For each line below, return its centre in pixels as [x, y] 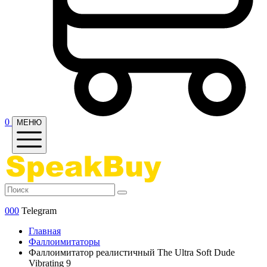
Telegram [39, 211]
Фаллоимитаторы [64, 242]
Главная [45, 231]
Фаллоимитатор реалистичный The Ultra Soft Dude [132, 253]
